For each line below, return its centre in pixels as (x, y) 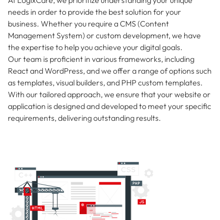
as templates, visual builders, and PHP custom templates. (105, 82)
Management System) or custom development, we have (104, 35)
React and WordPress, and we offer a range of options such (110, 70)
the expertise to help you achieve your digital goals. (95, 47)
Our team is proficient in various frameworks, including (101, 59)
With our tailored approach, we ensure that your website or (109, 94)
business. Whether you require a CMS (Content (88, 23)
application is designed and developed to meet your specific (110, 106)
